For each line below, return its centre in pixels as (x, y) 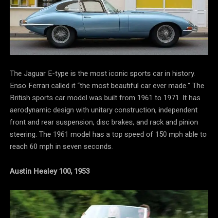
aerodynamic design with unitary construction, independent (104, 110)
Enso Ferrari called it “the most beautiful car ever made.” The (107, 86)
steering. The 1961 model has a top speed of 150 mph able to (108, 135)
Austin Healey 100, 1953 (50, 172)
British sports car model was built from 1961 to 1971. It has (105, 98)
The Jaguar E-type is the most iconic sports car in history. (103, 74)
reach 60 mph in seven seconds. (61, 147)
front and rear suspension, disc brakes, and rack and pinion (104, 122)
